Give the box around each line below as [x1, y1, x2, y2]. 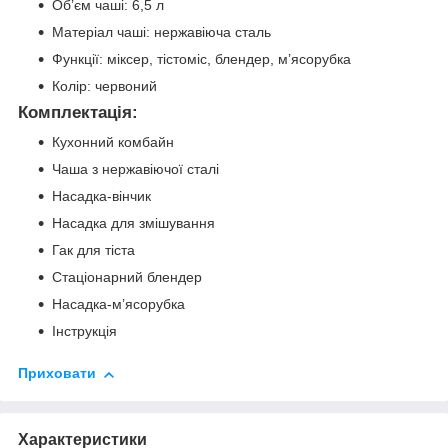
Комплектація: [18, 102, 138, 122]
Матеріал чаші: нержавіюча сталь [52, 23, 271, 40]
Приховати [18, 365, 96, 382]
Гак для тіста [52, 242, 135, 259]
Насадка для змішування [52, 215, 215, 232]
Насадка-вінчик [52, 188, 151, 205]
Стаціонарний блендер [52, 269, 202, 286]
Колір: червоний [52, 77, 157, 94]
